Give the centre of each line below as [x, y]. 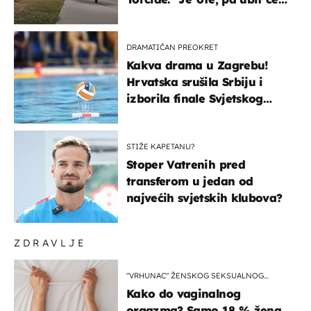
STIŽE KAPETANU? [161, 146]
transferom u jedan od [190, 181]
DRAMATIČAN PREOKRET [172, 47]
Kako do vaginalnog [184, 293]
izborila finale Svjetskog [195, 98]
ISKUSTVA [145, 286]
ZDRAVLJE [50, 243]
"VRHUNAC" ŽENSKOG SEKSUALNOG [195, 275]
